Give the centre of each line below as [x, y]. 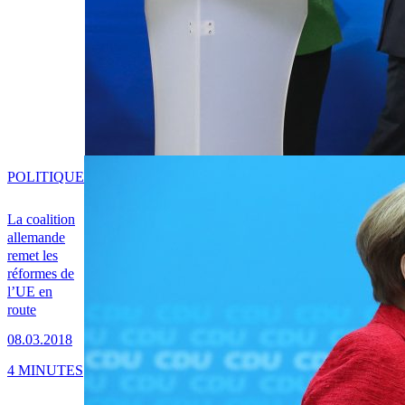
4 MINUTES [45, 370]
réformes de [41, 274]
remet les [33, 256]
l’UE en [30, 292]
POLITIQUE [46, 177]
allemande [36, 238]
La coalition [41, 220]
